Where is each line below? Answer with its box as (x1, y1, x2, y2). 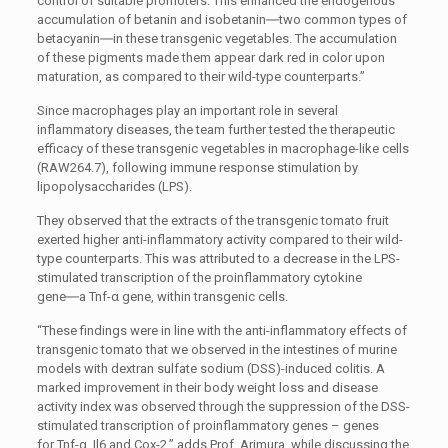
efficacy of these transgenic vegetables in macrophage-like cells (36, 141, 409, 156)
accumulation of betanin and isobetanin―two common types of (36, 12, 407, 27)
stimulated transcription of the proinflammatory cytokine (36, 270, 362, 285)
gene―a (36, 289, 89, 304)
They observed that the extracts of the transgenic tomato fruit (36, 213, 389, 228)
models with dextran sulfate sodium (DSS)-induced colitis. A (36, 361, 385, 376)
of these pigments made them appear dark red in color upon (36, 50, 385, 65)
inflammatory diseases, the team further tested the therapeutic (36, 122, 395, 137)
